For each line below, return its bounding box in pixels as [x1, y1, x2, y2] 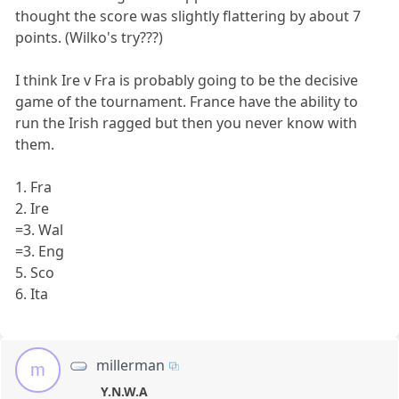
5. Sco [15, 262, 55, 282]
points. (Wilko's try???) [15, 27, 164, 47]
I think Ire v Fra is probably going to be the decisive [15, 69, 359, 90]
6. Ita [15, 283, 49, 304]
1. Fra [15, 176, 53, 197]
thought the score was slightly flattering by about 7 [15, 5, 362, 26]
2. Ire [15, 198, 50, 218]
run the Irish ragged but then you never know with [15, 112, 358, 133]
